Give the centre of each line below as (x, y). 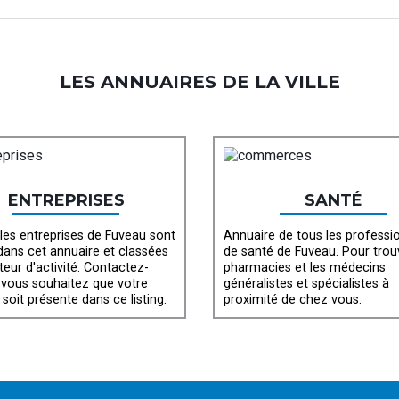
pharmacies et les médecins (305, 268)
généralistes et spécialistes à (306, 284)
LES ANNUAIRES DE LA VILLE (199, 82)
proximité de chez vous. (293, 300)
